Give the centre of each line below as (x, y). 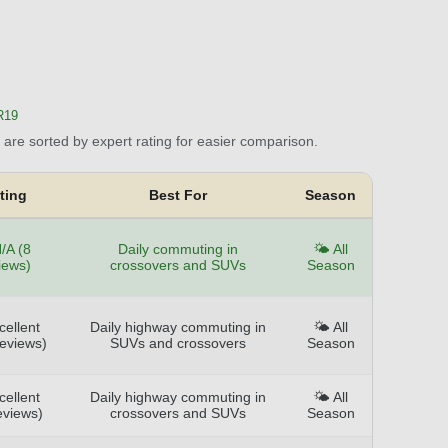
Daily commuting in (177, 248)
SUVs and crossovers (177, 342)
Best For (177, 194)
